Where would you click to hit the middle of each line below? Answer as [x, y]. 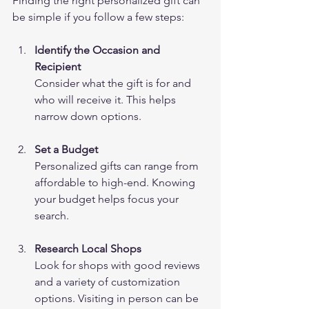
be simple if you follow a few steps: [98, 17]
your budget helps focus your [108, 199]
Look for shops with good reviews [119, 266]
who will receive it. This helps [107, 100]
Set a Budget [66, 150]
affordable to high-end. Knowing [116, 183]
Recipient [58, 67]
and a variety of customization [109, 282]
